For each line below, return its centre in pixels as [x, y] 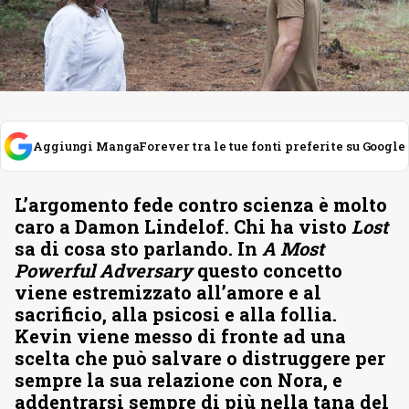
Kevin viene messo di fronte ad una [180, 336]
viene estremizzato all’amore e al [168, 292]
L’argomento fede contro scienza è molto [201, 204]
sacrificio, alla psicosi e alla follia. [176, 314]
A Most [293, 248]
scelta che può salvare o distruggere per [200, 358]
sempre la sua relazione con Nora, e [178, 380]
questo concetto [270, 270]
